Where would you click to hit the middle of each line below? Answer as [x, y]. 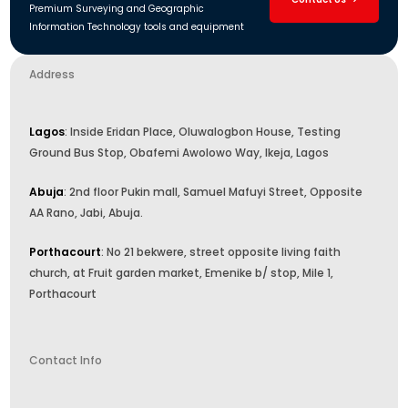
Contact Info [66, 361]
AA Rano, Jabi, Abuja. [87, 213]
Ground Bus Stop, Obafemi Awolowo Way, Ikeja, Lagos [179, 153]
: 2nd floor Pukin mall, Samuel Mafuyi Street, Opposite [214, 192]
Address [52, 75]
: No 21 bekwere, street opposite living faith [221, 252]
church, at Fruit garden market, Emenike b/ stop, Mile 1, [182, 273]
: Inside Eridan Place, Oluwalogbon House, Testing [203, 132]
